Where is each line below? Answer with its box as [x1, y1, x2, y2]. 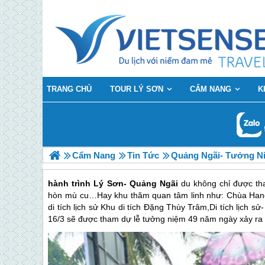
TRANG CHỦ [47, 85, 92, 93]
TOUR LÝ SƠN [110, 85, 163, 93]
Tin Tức [127, 150, 159, 160]
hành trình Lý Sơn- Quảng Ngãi [48, 179, 181, 189]
